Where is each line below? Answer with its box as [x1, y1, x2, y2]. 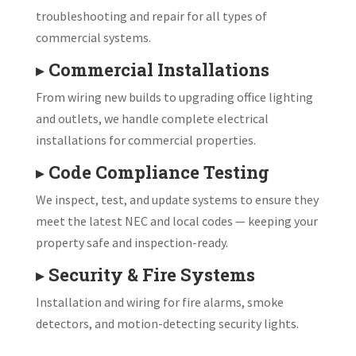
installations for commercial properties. [35, 131, 256, 148]
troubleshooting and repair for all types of [35, 7, 267, 24]
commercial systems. [35, 29, 151, 45]
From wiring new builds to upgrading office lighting [35, 88, 313, 105]
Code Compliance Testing [48, 160, 269, 184]
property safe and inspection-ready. [35, 234, 228, 250]
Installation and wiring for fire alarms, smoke [35, 293, 284, 310]
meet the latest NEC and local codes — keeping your [35, 212, 318, 229]
